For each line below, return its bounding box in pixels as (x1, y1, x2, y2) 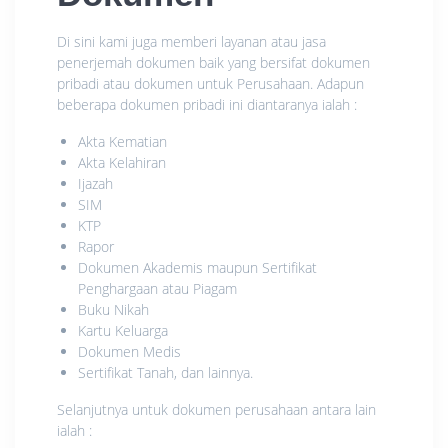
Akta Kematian (78, 131, 167, 151)
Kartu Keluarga (78, 320, 168, 340)
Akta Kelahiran (78, 152, 166, 172)
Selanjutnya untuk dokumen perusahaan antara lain (57, 399, 376, 419)
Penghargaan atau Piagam (78, 278, 237, 298)
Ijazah (78, 173, 113, 193)
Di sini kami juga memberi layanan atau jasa (57, 31, 326, 51)
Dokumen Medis (78, 341, 181, 361)
